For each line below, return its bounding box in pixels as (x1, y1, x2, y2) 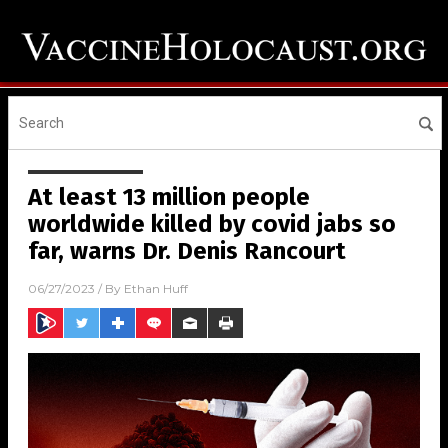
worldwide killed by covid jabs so (28, 210, 396, 239)
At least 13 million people (28, 183, 310, 212)
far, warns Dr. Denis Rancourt (28, 237, 346, 266)
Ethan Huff (124, 281, 188, 297)
